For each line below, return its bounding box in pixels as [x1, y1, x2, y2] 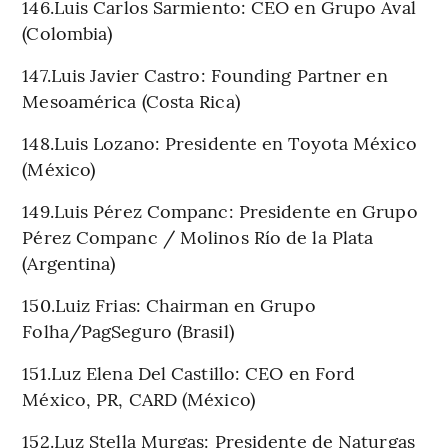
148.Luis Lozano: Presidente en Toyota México [22, 129, 417, 155]
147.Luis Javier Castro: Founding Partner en [22, 61, 388, 87]
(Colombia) [22, 19, 113, 45]
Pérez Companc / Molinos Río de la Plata [22, 223, 374, 249]
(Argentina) [22, 249, 116, 275]
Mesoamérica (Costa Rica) [22, 87, 240, 113]
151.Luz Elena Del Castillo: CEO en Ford [22, 359, 356, 385]
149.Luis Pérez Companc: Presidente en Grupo [22, 197, 418, 223]
